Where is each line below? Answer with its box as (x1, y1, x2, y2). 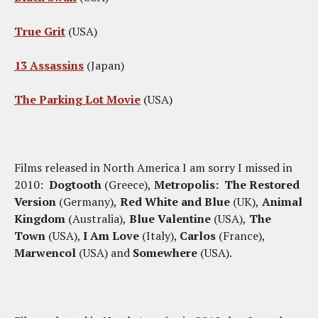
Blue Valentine (126, 210, 214, 226)
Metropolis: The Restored (151, 176, 300, 192)
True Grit (14, 23, 65, 39)
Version (14, 193, 59, 209)
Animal (259, 193, 302, 209)
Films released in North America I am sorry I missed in (14, 159, 292, 175)
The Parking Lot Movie (14, 91, 141, 107)
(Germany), (59, 193, 117, 209)
